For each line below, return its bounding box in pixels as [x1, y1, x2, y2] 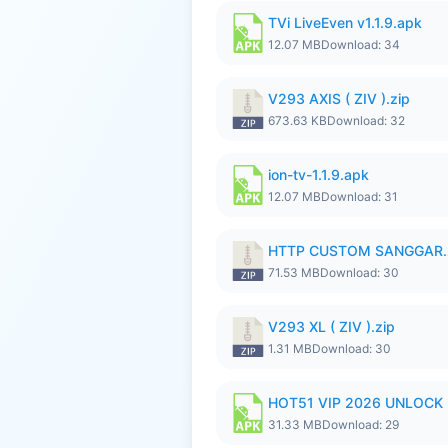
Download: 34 [321, 37, 400, 52]
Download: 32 [327, 113, 405, 128]
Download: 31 [321, 189, 398, 204]
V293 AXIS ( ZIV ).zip [268, 90, 410, 107]
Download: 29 [322, 417, 399, 432]
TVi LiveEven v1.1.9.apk [268, 14, 422, 31]
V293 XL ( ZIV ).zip [268, 318, 395, 335]
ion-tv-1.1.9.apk [268, 166, 369, 183]
